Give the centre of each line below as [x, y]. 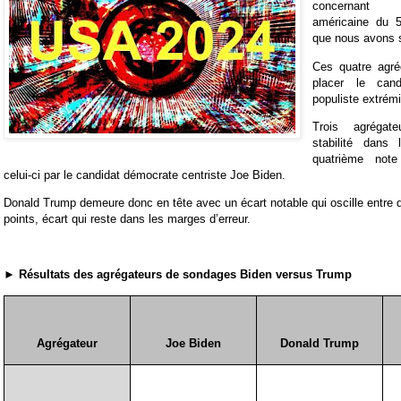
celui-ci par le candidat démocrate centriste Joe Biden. [145, 175]
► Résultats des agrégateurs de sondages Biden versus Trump [178, 275]
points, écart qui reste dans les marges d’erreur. [127, 219]
